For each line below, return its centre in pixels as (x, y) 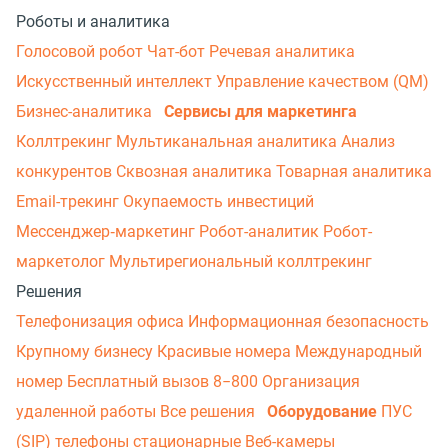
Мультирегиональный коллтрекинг (240, 261)
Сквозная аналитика (196, 171)
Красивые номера (226, 351)
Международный (358, 351)
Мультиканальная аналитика (228, 141)
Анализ (368, 141)
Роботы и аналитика (93, 21)
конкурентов (66, 171)
